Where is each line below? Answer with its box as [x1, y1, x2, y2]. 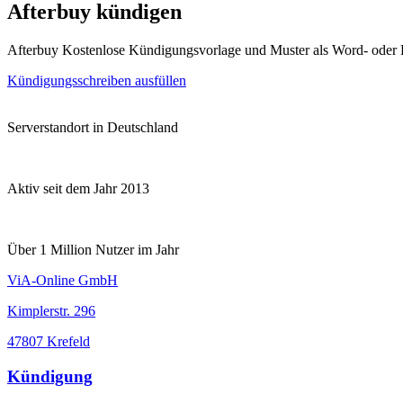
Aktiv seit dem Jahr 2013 [7, 180, 149, 196]
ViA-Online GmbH [7, 272, 118, 288]
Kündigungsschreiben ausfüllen [7, 72, 186, 88]
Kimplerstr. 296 [7, 302, 95, 318]
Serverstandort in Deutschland [7, 119, 178, 135]
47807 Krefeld [7, 333, 90, 349]
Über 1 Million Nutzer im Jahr [7, 241, 179, 257]
